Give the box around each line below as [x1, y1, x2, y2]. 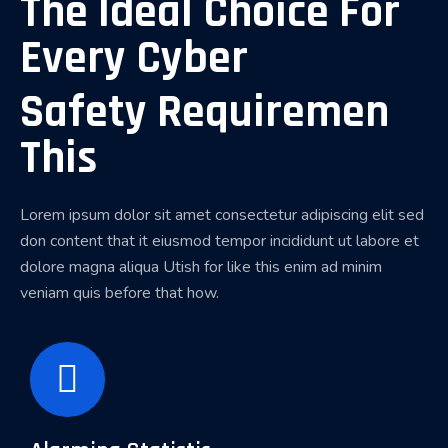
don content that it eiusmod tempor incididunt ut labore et [20, 229, 419, 252]
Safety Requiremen [20, 82, 389, 142]
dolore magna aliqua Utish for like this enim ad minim [20, 255, 382, 278]
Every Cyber [20, 28, 248, 88]
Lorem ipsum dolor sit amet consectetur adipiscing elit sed [20, 203, 424, 226]
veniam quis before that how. [20, 281, 219, 304]
